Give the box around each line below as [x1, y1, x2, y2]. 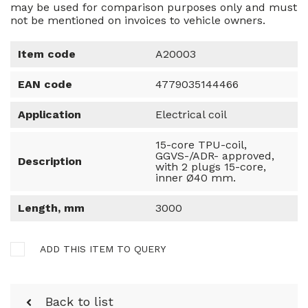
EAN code [18, 77, 72, 91]
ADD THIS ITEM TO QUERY [40, 243, 166, 254]
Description [18, 154, 82, 168]
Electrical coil [155, 107, 227, 121]
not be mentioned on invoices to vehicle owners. [10, 13, 265, 27]
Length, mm [18, 201, 85, 214]
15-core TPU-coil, [155, 137, 247, 151]
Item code [18, 47, 76, 60]
